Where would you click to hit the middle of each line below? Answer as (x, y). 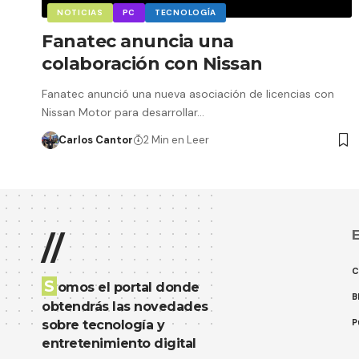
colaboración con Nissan (152, 63)
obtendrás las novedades (125, 306)
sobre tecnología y (103, 325)
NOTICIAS (80, 12)
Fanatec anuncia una (138, 41)
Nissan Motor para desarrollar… (123, 112)
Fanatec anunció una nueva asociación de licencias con (188, 93)
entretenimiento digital (119, 343)
